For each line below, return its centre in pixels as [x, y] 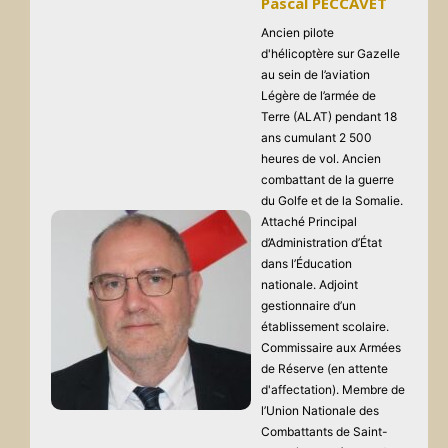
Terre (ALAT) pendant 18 [329, 117]
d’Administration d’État [321, 243]
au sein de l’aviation [315, 75]
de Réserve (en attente [324, 369]
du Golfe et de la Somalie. [332, 201]
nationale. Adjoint [309, 285]
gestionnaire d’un [308, 306]
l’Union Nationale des [320, 411]
